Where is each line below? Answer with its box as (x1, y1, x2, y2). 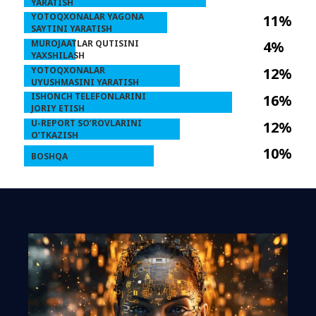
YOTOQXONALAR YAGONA (31, 10, 144, 23)
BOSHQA (31, 150, 68, 162)
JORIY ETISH (31, 102, 85, 114)
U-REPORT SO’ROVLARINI (31, 116, 142, 129)
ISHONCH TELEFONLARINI (31, 90, 146, 102)
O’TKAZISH (31, 128, 78, 141)
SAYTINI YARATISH (31, 22, 112, 35)
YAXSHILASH (31, 49, 85, 61)
